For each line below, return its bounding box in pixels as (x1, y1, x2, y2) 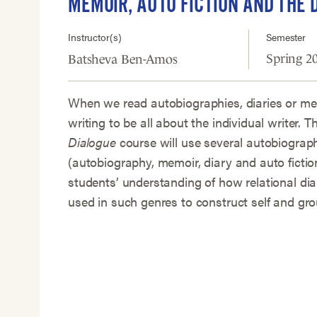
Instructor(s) (68, 30, 122, 44)
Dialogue (68, 133, 116, 151)
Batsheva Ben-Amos (68, 52, 178, 67)
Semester (266, 30, 306, 44)
